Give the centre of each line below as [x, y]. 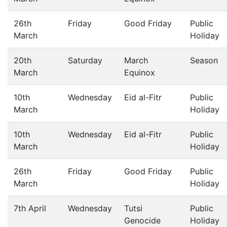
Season [204, 60]
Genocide [142, 220]
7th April [30, 208]
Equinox [140, 72]
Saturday [85, 60]
